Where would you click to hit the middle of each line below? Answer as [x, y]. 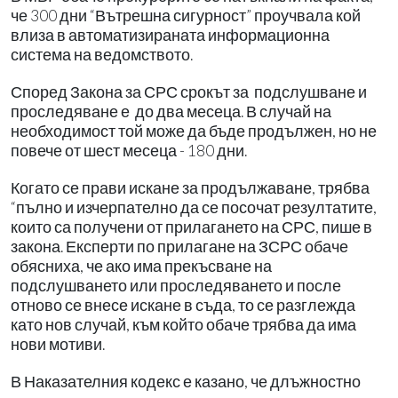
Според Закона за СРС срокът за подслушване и [189, 92]
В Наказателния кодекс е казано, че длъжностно [186, 381]
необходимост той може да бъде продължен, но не [194, 131]
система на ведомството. [102, 54]
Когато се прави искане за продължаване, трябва [190, 187]
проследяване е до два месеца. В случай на [171, 111]
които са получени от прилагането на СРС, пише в [191, 227]
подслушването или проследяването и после [176, 285]
